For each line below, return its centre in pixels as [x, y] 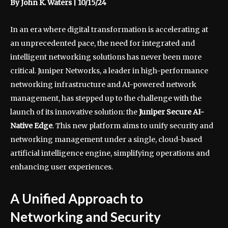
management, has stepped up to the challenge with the [106, 98]
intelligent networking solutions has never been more [106, 57]
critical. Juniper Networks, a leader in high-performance [109, 70]
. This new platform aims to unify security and [133, 125]
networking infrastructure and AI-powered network [103, 84]
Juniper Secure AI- [172, 112]
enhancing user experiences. [62, 167]
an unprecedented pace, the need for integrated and [103, 43]
